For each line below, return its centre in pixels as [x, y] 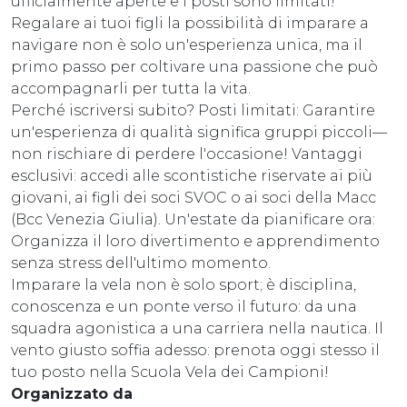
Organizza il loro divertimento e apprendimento [195, 241]
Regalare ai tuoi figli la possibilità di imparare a [190, 23]
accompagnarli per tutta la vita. [131, 88]
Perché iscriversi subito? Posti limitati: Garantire [193, 110]
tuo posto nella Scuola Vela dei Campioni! [170, 372]
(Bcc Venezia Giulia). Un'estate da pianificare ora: [193, 219]
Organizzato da [72, 393]
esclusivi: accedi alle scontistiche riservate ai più [192, 175]
